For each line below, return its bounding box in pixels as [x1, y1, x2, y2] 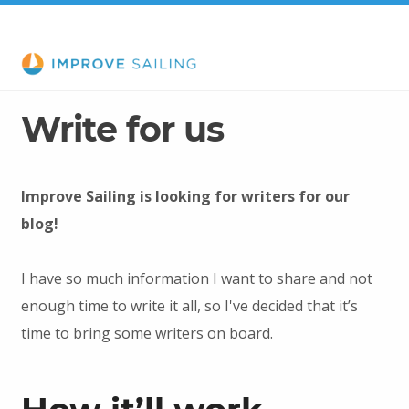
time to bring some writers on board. [20, 322, 273, 343]
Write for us [20, 108, 224, 150]
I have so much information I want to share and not [20, 267, 372, 288]
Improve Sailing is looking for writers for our [20, 185, 350, 206]
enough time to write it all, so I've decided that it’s [20, 295, 358, 316]
